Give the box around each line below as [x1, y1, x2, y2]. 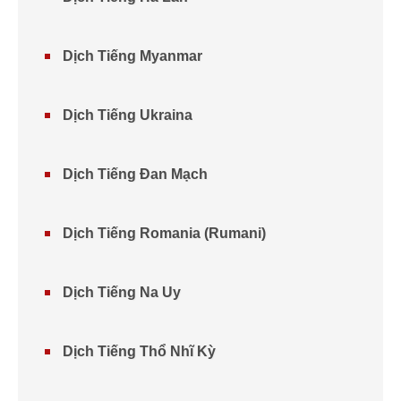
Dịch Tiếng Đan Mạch [63, 166, 208, 182]
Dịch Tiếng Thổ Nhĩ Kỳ [63, 344, 216, 359]
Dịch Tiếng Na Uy [63, 285, 181, 300]
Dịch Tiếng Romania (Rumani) [63, 226, 266, 241]
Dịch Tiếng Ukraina [63, 107, 192, 123]
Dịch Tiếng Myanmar [63, 48, 202, 64]
